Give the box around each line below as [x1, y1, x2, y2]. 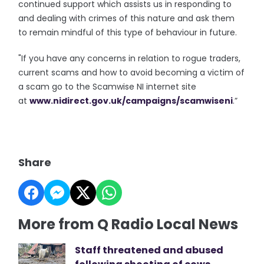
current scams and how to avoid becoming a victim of [18, 67, 245, 78]
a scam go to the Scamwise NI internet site [18, 81, 197, 93]
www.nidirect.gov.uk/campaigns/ [29, 95, 180, 107]
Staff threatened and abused [75, 243, 224, 257]
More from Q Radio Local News [18, 214, 239, 234]
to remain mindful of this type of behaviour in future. [18, 27, 237, 38]
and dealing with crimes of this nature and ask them [18, 12, 235, 24]
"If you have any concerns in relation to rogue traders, [18, 52, 241, 64]
